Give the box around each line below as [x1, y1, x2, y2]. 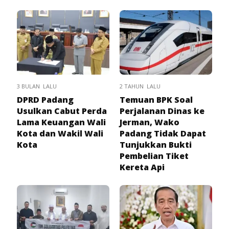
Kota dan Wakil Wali [17, 128, 103, 140]
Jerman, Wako [120, 117, 179, 128]
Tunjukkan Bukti [120, 139, 192, 151]
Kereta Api [120, 162, 165, 173]
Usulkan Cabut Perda [17, 105, 107, 117]
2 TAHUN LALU [120, 82, 161, 90]
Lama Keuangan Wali [17, 117, 106, 128]
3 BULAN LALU [17, 82, 57, 90]
